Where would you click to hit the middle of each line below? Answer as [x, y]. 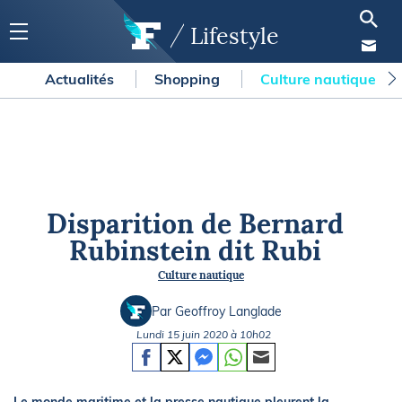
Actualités [81, 79]
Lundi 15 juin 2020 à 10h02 [203, 334]
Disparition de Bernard [196, 223]
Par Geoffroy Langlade [217, 311]
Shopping [189, 79]
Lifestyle [234, 36]
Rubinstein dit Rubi [196, 250]
